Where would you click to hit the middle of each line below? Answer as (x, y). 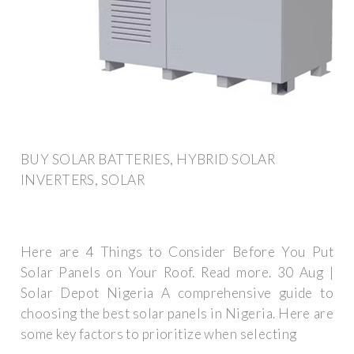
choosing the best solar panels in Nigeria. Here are (177, 314)
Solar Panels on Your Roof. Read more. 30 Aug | (177, 273)
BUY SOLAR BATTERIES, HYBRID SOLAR (148, 159)
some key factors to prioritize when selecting (159, 334)
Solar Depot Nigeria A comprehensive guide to (177, 293)
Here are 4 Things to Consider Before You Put (177, 252)
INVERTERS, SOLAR (83, 179)
